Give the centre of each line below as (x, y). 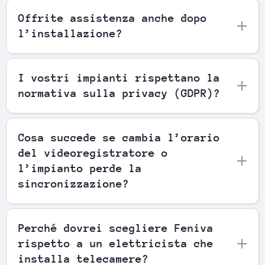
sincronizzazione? (74, 183)
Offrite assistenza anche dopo (113, 18)
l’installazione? (70, 33)
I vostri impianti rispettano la (119, 77)
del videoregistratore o (93, 153)
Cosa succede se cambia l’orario (119, 137)
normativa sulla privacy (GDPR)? (119, 93)
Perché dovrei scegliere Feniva (116, 228)
